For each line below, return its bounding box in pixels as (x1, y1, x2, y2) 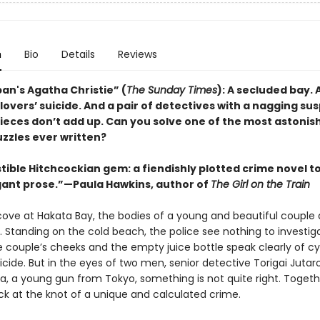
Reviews (117, 47, 157, 61)
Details (61, 47, 95, 61)
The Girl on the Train (210, 177, 310, 191)
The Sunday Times (126, 83, 217, 97)
